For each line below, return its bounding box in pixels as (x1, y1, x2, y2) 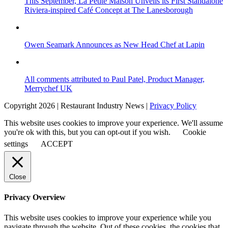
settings (4, 139, 28, 149)
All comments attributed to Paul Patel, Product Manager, (24, 75, 205, 84)
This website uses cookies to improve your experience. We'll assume (4, 119, 223, 128)
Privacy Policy (150, 101, 196, 110)
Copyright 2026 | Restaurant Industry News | (4, 101, 150, 110)
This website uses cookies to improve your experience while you (4, 213, 211, 222)
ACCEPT (41, 139, 73, 149)
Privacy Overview (4, 193, 66, 202)
